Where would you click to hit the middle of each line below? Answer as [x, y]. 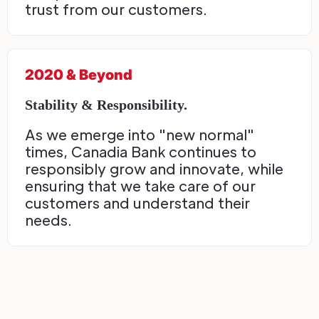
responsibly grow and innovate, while [154, 169]
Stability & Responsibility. [106, 105]
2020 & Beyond [79, 75]
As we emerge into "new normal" [140, 135]
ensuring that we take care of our [140, 186]
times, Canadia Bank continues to [141, 152]
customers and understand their [137, 203]
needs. [48, 220]
